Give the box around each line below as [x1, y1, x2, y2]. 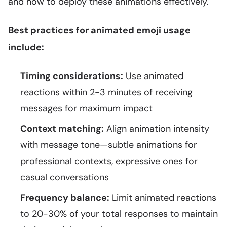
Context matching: [20, 123, 104, 135]
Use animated [123, 70, 183, 82]
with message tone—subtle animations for [20, 139, 197, 151]
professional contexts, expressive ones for [20, 155, 198, 167]
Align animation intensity [104, 123, 209, 135]
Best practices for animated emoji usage [8, 24, 191, 36]
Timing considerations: [20, 70, 123, 82]
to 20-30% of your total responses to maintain [20, 208, 218, 220]
